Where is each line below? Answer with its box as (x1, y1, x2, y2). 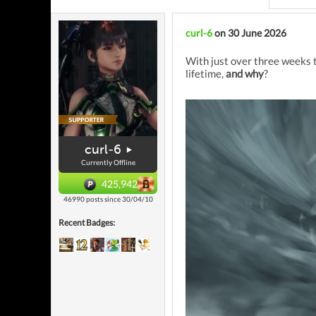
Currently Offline (80, 157, 135, 166)
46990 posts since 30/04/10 (63, 194, 153, 203)
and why (226, 67, 264, 80)
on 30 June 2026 (212, 27, 286, 39)
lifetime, (186, 67, 226, 80)
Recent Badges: (59, 217, 115, 228)
